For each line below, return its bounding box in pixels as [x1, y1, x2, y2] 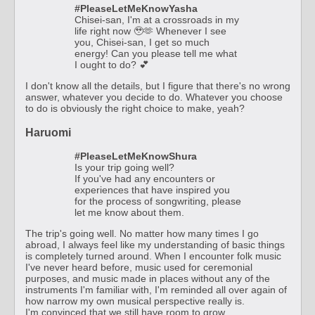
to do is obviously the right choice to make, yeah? [25, 103, 245, 115]
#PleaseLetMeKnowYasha [75, 3, 198, 15]
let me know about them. [75, 207, 184, 219]
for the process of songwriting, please [75, 195, 241, 207]
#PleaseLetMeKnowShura [75, 150, 197, 162]
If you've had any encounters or [75, 173, 215, 185]
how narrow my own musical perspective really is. [25, 295, 245, 307]
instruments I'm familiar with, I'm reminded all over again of [25, 284, 287, 296]
